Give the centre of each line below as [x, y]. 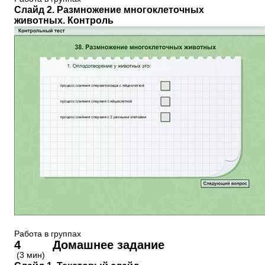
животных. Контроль [64, 20]
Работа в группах [48, 234]
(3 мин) [30, 255]
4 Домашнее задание [89, 245]
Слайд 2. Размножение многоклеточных [109, 10]
